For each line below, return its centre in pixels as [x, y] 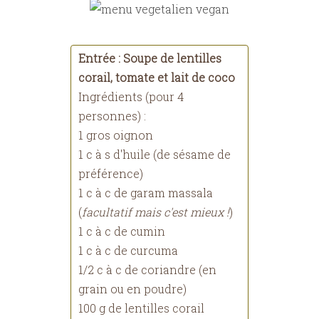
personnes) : [112, 116]
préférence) [111, 173]
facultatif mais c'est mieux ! [156, 212]
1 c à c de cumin [122, 231]
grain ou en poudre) [132, 289]
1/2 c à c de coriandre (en [147, 270]
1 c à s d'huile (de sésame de [155, 154]
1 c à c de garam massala [146, 193]
